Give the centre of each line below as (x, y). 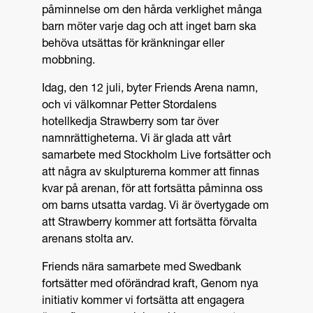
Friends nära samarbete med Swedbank (141, 269)
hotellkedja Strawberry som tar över (130, 123)
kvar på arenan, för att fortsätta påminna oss (152, 190)
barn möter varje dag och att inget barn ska (149, 28)
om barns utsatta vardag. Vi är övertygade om (155, 207)
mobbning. (68, 62)
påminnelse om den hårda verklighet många (152, 12)
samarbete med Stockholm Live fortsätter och (156, 157)
